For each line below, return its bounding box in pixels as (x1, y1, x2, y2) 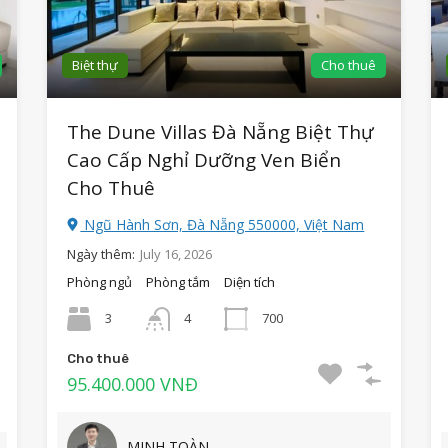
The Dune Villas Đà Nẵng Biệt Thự (67, 119, 375, 146)
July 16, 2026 (140, 245, 213, 264)
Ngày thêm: (67, 245, 136, 264)
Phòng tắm (146, 273, 211, 292)
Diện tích (224, 273, 276, 292)
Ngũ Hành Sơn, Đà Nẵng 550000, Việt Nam (80, 215, 365, 235)
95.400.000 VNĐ (67, 372, 199, 397)
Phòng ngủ (67, 273, 133, 292)
